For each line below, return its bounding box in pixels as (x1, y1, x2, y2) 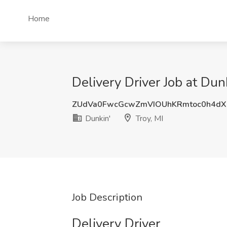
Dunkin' (83, 113, 110, 124)
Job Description (72, 191, 142, 204)
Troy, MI (134, 113, 163, 124)
